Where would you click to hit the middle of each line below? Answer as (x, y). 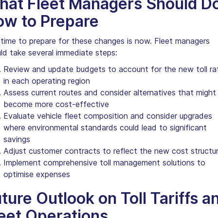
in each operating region (46, 81)
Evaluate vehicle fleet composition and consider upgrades (108, 116)
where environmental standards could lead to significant (105, 127)
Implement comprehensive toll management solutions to (104, 162)
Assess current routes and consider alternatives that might (109, 92)
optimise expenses (36, 174)
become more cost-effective (56, 104)
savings (17, 139)
